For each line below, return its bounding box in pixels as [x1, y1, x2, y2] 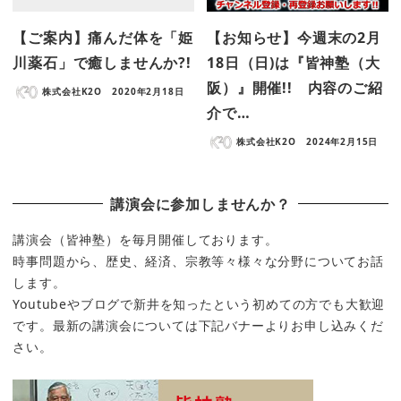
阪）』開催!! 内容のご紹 [207, 77, 383, 98]
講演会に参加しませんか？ [110, 193, 291, 214]
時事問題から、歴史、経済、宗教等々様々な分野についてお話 [13, 252, 384, 270]
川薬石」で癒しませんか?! [13, 52, 192, 73]
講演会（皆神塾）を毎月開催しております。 [13, 231, 278, 249]
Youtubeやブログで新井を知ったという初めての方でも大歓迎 [13, 295, 386, 313]
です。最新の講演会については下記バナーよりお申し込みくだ [13, 317, 384, 335]
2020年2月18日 [112, 84, 184, 98]
